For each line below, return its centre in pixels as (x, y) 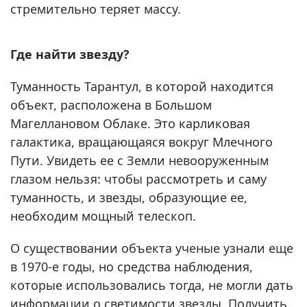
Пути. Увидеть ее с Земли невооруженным (139, 161)
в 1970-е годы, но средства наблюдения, (132, 267)
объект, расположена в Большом (111, 105)
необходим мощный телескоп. (103, 216)
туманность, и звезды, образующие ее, (129, 198)
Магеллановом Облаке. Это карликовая (130, 124)
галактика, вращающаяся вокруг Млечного (142, 142)
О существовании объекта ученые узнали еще (152, 248)
